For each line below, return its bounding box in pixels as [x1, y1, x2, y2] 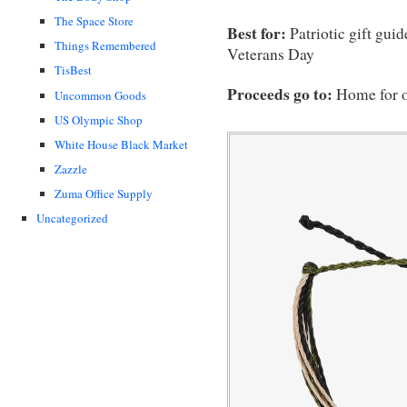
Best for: [227, 22, 286, 45]
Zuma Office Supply [55, 184, 153, 202]
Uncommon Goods [55, 86, 146, 104]
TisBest [55, 62, 92, 79]
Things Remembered [55, 37, 156, 55]
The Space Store [55, 13, 134, 30]
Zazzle [55, 160, 87, 177]
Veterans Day [227, 44, 314, 65]
